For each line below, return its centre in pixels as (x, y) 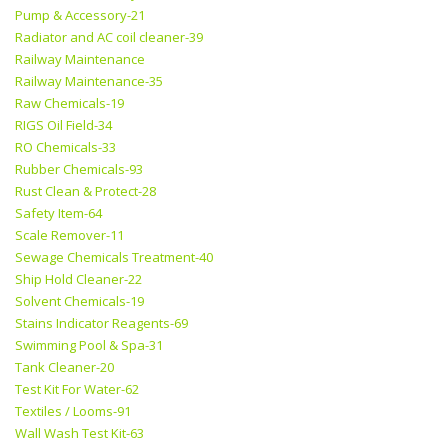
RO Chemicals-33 (65, 147)
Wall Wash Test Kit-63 (79, 433)
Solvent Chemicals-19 (79, 301)
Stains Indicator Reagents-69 (101, 323)
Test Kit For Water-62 (77, 389)
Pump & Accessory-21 (80, 15)
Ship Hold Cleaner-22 (78, 279)
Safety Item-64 (58, 213)
